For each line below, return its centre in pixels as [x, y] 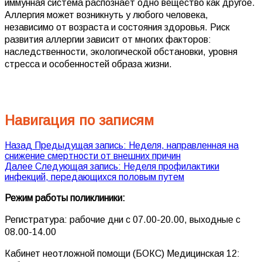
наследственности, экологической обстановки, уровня [121, 51]
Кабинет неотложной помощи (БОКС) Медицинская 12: [122, 253]
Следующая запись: [78, 166]
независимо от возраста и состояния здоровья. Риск [117, 27]
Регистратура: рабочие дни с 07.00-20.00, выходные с [123, 219]
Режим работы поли [47, 198]
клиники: [108, 198]
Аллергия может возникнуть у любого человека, [106, 15]
